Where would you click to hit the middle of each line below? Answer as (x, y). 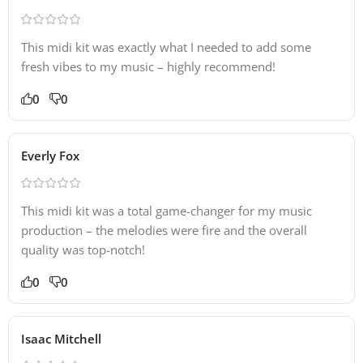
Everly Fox (50, 155)
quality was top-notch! (83, 249)
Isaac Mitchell (61, 338)
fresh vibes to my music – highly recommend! (148, 66)
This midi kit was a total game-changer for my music (167, 210)
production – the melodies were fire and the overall (164, 230)
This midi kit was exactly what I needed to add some (166, 47)
